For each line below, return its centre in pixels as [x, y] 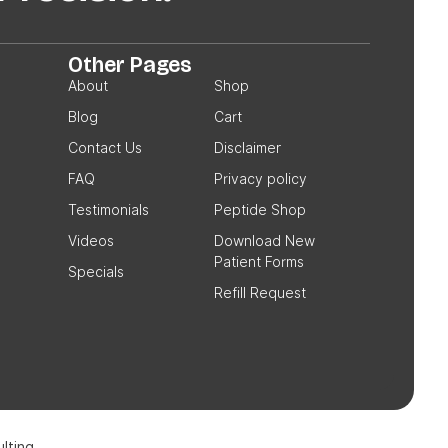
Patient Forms [258, 261]
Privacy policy [260, 178]
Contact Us [104, 147]
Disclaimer [247, 147]
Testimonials [108, 209]
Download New [264, 240]
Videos [90, 240]
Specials [95, 271]
